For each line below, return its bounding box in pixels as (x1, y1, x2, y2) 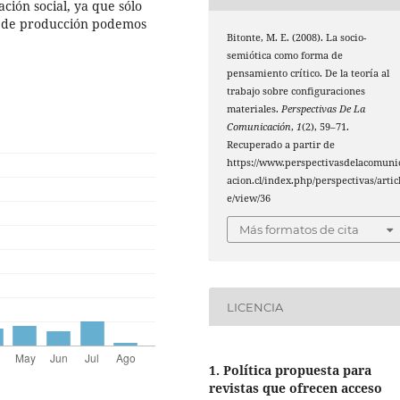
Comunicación (227, 120, 292, 133)
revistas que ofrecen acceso (209, 379, 382, 397)
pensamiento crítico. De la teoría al (227, 66, 390, 79)
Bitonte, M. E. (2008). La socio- (227, 30, 367, 44)
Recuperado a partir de (227, 137, 336, 151)
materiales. (227, 102, 282, 115)
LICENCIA (227, 299, 284, 314)
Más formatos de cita (239, 222, 360, 237)
